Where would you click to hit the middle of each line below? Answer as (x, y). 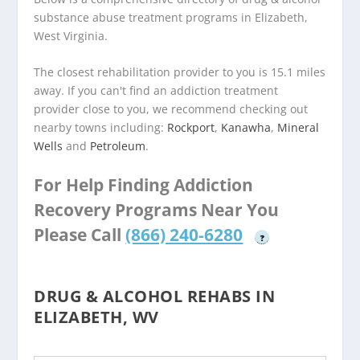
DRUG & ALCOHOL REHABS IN (155, 297)
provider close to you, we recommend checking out (171, 108)
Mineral (299, 127)
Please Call (80, 235)
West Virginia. (71, 35)
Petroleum (118, 145)
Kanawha (246, 127)
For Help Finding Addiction (144, 185)
